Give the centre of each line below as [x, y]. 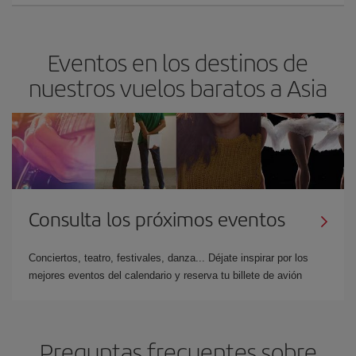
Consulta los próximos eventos [157, 218]
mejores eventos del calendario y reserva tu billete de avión [165, 275]
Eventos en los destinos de [178, 62]
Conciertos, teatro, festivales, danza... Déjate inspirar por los [168, 257]
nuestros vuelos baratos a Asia [178, 87]
